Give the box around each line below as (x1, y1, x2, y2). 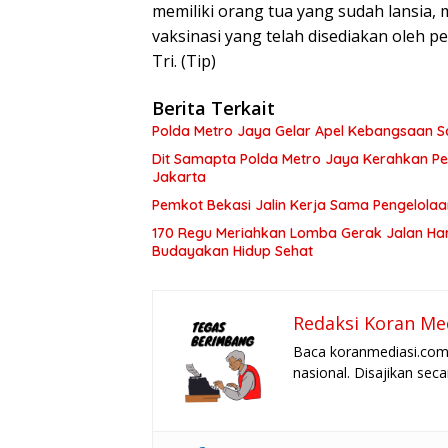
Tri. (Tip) (152, 50, 216, 73)
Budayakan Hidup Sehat (152, 242, 313, 261)
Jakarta (152, 168, 206, 187)
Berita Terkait (152, 96, 275, 121)
